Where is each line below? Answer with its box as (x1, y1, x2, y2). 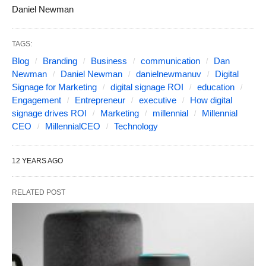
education (197, 82, 235, 92)
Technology (114, 121, 158, 131)
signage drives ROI (12, 108, 87, 118)
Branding (43, 56, 77, 66)
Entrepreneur (75, 95, 125, 105)
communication (141, 56, 200, 66)
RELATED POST (12, 188, 65, 197)
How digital (190, 95, 232, 105)
